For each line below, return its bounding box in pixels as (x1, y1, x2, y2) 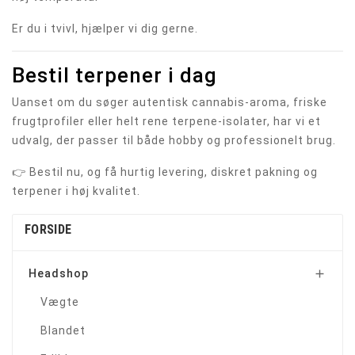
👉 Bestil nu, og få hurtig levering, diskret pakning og (12, 166, 318, 179)
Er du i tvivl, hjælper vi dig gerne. (12, 22, 198, 36)
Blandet (40, 324, 86, 338)
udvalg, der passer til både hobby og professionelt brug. (12, 134, 336, 147)
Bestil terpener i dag (12, 63, 217, 88)
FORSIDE (25, 222, 72, 238)
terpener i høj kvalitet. (12, 185, 140, 198)
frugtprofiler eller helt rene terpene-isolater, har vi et (12, 115, 321, 128)
